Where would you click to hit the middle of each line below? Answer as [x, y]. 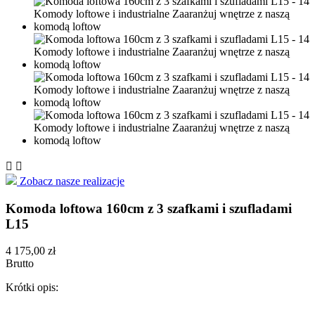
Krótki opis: [32, 288]
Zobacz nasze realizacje [71, 181]
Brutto [20, 264]
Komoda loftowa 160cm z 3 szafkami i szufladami [149, 208]
